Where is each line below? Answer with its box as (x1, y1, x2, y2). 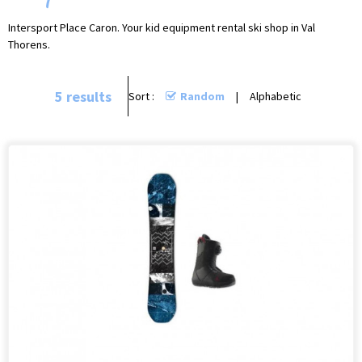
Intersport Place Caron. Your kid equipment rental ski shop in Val (8, 20, 315, 36)
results (62, 86, 112, 106)
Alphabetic (250, 89, 302, 104)
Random (180, 89, 225, 104)
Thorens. (8, 37, 50, 53)
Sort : (128, 89, 154, 104)
